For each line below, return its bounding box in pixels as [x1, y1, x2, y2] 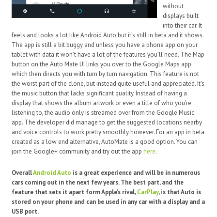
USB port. [12, 207, 40, 216]
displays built [162, 11, 199, 20]
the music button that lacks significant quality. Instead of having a [12, 89, 187, 97]
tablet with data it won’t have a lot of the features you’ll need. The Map [12, 50, 204, 59]
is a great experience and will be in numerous [71, 168, 200, 177]
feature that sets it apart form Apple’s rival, [12, 187, 137, 196]
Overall [12, 168, 33, 177]
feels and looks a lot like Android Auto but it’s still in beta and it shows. [12, 31, 203, 39]
